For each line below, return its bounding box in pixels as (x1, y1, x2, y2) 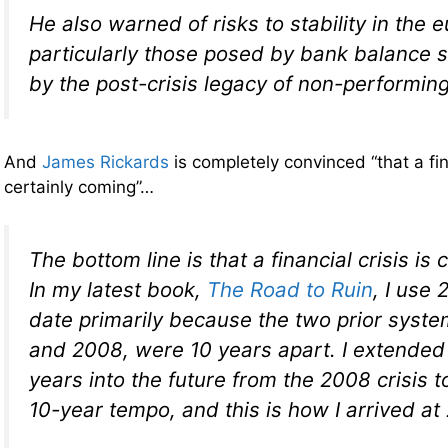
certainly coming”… (4, 176, 154, 197)
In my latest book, (29, 277, 207, 303)
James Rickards (42, 151, 169, 172)
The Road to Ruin (207, 277, 373, 303)
